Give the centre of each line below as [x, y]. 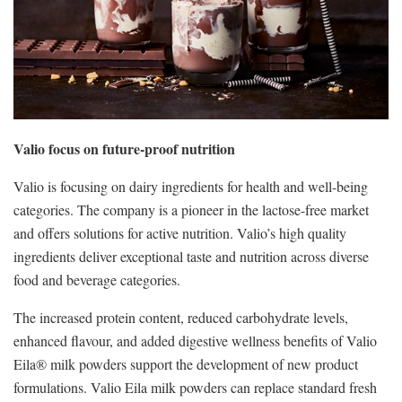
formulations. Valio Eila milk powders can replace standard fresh [195, 387]
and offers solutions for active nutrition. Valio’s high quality [180, 232]
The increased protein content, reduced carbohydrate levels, [181, 317]
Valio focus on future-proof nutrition [124, 148]
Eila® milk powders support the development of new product [186, 363]
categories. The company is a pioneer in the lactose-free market [191, 209]
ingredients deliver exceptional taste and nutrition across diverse [191, 256]
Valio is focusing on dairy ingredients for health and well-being [191, 186]
